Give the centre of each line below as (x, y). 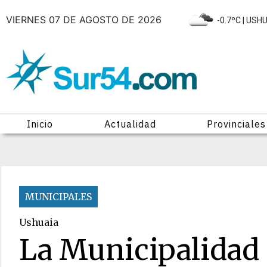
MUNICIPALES (58, 197)
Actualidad (130, 124)
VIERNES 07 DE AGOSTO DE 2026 (85, 19)
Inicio (40, 124)
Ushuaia (39, 222)
